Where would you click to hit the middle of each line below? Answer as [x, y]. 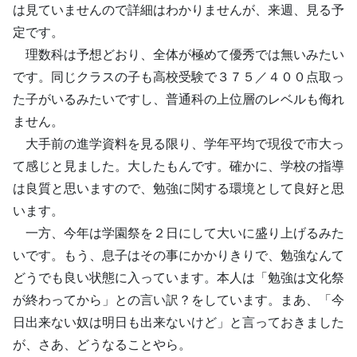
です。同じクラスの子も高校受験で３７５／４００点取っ [178, 76]
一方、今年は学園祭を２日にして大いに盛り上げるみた [178, 233]
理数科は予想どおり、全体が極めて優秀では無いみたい [178, 54]
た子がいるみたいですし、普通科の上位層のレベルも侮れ [178, 99]
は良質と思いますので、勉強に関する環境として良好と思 [178, 188]
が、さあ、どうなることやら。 [102, 344]
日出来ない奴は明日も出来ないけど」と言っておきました [178, 322]
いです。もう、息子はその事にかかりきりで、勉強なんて [178, 255]
